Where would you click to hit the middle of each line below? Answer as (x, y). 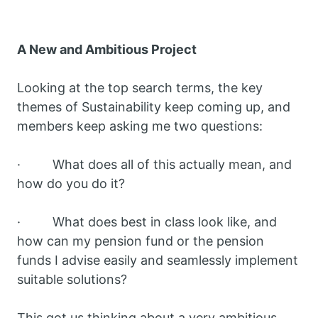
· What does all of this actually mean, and (154, 165)
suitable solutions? (77, 280)
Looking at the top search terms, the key (140, 88)
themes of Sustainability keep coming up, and (154, 107)
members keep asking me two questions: (142, 126)
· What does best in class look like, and (147, 222)
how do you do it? (73, 184)
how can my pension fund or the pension (141, 241)
